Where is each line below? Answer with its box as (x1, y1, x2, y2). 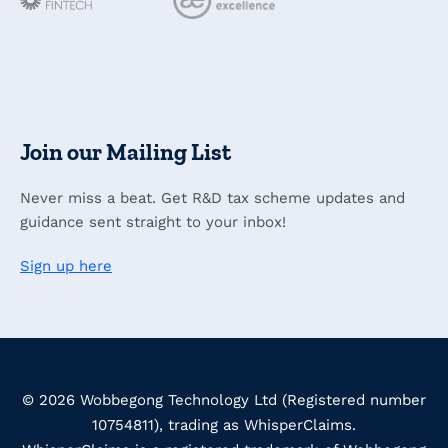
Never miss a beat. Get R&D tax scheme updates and (20, 189, 405, 208)
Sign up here (20, 257, 112, 276)
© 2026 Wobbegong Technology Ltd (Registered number (22, 391, 426, 410)
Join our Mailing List (20, 138, 231, 167)
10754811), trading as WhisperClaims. (92, 416, 356, 435)
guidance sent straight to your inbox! (20, 213, 286, 232)
